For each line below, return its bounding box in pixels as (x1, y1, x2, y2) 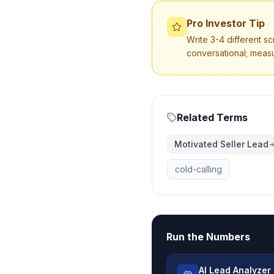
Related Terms (177, 111, 248, 124)
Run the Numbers (166, 231, 250, 243)
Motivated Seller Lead (174, 139, 268, 149)
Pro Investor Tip (187, 17, 265, 29)
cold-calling (175, 164, 222, 174)
